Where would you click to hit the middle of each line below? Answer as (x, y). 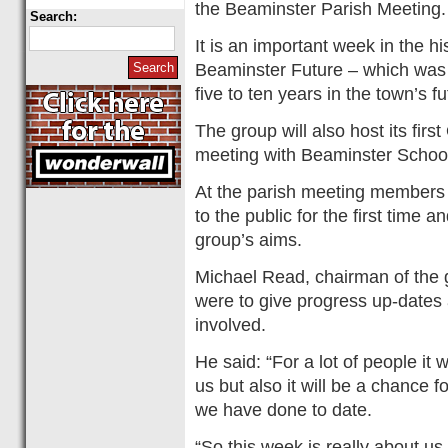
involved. (230, 324)
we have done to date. (283, 409)
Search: (53, 16)
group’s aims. (248, 239)
